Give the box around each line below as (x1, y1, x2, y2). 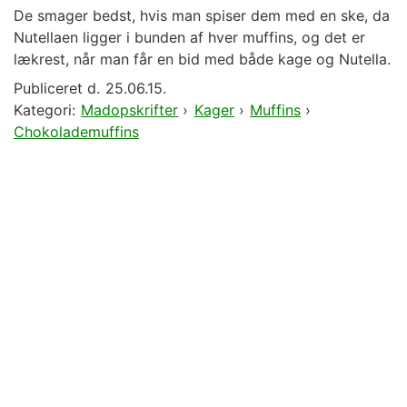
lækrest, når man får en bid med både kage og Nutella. (14, 50, 391, 69)
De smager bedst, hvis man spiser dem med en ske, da (14, 6, 390, 25)
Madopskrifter (81, 101, 179, 120)
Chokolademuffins (14, 123, 139, 142)
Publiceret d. (14, 79, 100, 98)
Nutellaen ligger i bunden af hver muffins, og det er (14, 28, 365, 47)
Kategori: (14, 101, 75, 120)
